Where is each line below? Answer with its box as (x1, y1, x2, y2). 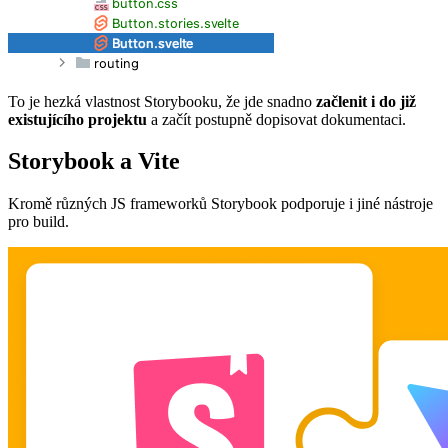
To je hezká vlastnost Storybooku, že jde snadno (8, 92, 316, 110)
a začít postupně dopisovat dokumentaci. (147, 110, 406, 128)
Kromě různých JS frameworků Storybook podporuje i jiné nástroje (8, 195, 433, 213)
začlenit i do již (316, 92, 416, 110)
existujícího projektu (8, 110, 147, 128)
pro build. (8, 213, 69, 231)
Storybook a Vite (8, 148, 180, 175)
